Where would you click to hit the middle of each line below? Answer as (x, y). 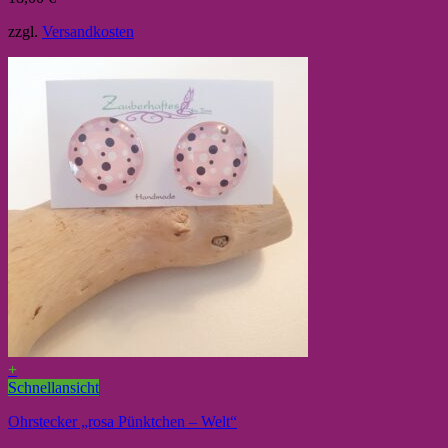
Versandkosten (88, 32)
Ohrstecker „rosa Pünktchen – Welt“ (122, 422)
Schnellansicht (53, 388)
